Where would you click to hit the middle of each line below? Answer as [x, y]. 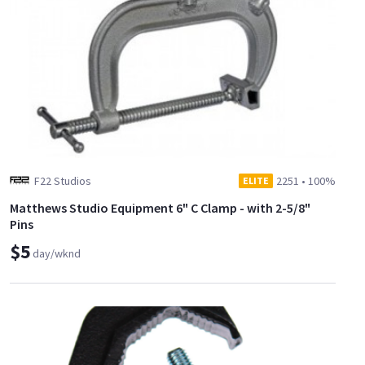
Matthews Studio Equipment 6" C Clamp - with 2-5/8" [160, 208]
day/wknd [57, 254]
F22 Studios [63, 181]
